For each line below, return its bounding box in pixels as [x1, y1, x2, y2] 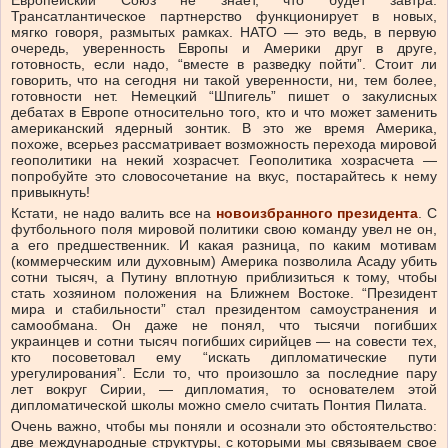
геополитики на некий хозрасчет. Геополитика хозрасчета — [11, 152, 437, 169]
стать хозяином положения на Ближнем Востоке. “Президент [11, 285, 437, 302]
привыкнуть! [11, 184, 90, 201]
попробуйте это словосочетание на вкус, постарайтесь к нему [11, 168, 437, 185]
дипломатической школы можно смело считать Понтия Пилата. [11, 397, 431, 414]
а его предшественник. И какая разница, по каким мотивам [11, 237, 437, 254]
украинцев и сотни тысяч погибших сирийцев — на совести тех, [11, 333, 437, 350]
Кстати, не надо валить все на [11, 205, 216, 222]
